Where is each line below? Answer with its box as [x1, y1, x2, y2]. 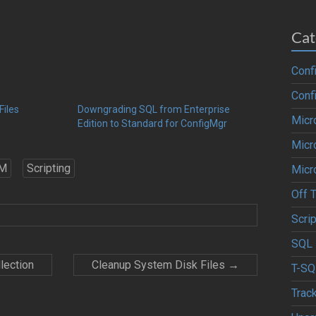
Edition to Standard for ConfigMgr [78, 118, 227, 129]
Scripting [27, 162, 71, 175]
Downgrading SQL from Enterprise [78, 104, 230, 115]
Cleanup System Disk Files [92, 258, 228, 272]
